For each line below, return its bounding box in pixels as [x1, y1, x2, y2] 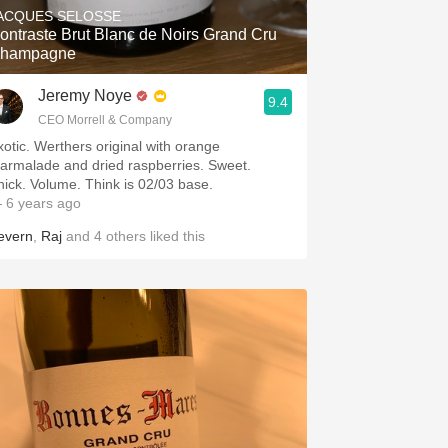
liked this [146, 228, 205, 244]
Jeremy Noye [38, 87, 132, 104]
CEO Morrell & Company [38, 113, 172, 127]
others [106, 228, 146, 244]
